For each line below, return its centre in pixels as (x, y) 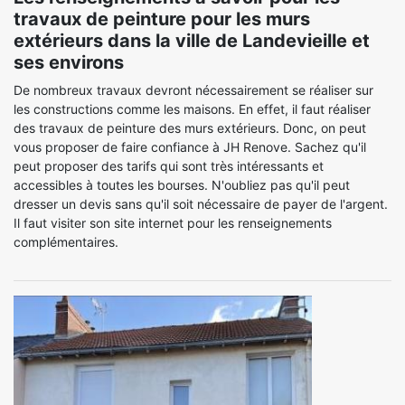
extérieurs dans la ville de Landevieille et (192, 41)
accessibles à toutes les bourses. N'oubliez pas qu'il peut (182, 185)
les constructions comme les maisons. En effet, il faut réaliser (192, 109)
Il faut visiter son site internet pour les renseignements (173, 223)
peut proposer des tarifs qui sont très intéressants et (169, 166)
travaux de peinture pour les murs (162, 19)
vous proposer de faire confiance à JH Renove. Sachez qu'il (190, 147)
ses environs (69, 62)
